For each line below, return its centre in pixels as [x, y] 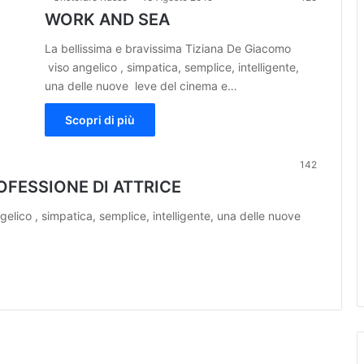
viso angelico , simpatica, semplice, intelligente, [172, 67]
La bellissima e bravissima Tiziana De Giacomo [168, 48]
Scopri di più [100, 119]
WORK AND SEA [107, 19]
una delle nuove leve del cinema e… [141, 85]
